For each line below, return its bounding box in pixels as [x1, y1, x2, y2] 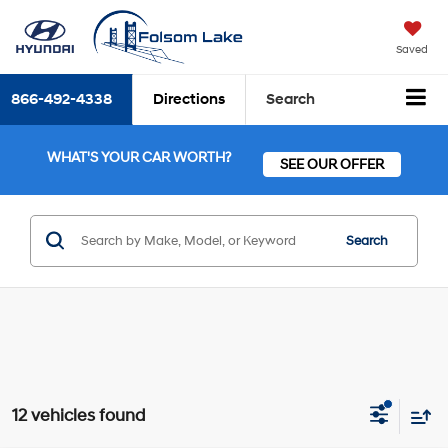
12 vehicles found [12, 405, 145, 426]
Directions [153, 90, 225, 110]
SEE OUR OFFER [280, 156, 384, 173]
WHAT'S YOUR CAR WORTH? [47, 148, 231, 166]
